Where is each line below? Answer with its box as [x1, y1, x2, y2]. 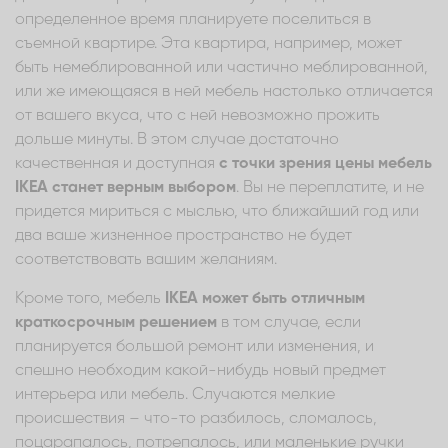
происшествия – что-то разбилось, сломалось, [15, 410, 377, 427]
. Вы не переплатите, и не [236, 179, 424, 196]
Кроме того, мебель [15, 290, 165, 307]
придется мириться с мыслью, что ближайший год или [15, 203, 419, 220]
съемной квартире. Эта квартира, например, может [15, 35, 402, 52]
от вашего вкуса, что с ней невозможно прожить [15, 107, 380, 124]
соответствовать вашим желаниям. [15, 251, 277, 268]
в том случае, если [217, 314, 361, 331]
